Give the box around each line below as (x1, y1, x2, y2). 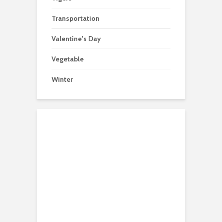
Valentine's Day (52, 34, 101, 43)
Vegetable (52, 54, 84, 63)
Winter (52, 74, 73, 84)
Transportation (52, 13, 100, 23)
